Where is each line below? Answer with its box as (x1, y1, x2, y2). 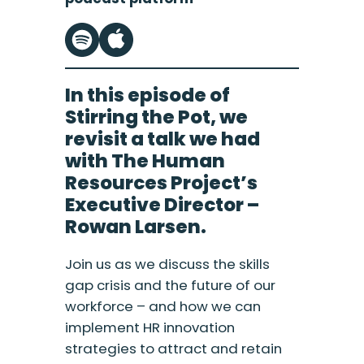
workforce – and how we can (64, 297, 261, 317)
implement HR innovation (64, 318, 235, 338)
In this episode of (64, 82, 230, 109)
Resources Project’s (64, 170, 258, 197)
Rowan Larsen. (64, 214, 206, 240)
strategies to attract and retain (64, 339, 282, 359)
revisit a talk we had (64, 126, 260, 153)
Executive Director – (64, 192, 259, 219)
